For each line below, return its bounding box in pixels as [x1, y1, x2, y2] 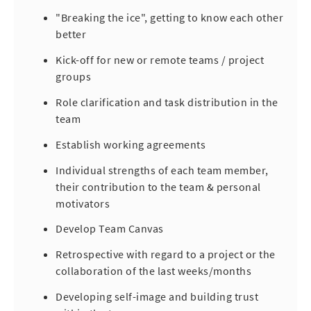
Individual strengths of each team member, [56, 162, 269, 177]
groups [56, 69, 91, 84]
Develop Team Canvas [56, 221, 164, 236]
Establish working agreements [56, 137, 205, 151]
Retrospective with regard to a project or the [56, 247, 276, 262]
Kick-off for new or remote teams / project [56, 53, 264, 67]
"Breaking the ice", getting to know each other [56, 10, 283, 25]
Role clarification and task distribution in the [56, 94, 278, 109]
